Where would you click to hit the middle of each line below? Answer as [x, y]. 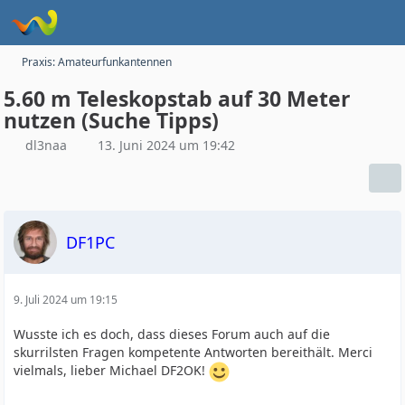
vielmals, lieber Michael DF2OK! [112, 371]
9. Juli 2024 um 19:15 [66, 300]
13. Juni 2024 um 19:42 [167, 145]
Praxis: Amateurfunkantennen [97, 62]
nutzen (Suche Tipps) [112, 120]
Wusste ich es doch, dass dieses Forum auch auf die [172, 334]
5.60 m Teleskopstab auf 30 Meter [177, 99]
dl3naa [47, 145]
